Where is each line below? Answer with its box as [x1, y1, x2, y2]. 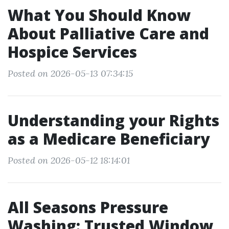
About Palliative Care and [8, 23, 209, 44]
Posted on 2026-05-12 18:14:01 [8, 154, 130, 166]
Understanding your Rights [8, 110, 219, 131]
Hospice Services [8, 41, 137, 62]
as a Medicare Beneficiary [8, 128, 210, 149]
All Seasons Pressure [8, 197, 168, 218]
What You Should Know [8, 5, 191, 26]
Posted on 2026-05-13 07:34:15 [8, 67, 133, 79]
